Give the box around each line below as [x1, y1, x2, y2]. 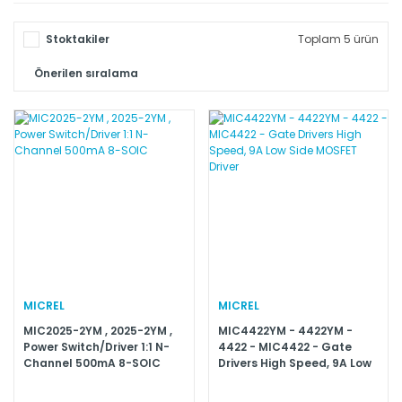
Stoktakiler [46, 31, 109, 48]
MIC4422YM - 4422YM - [217, 322, 353, 338]
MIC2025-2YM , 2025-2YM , [23, 322, 172, 338]
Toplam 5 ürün [298, 31, 379, 48]
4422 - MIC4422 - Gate [217, 338, 352, 354]
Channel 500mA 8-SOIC [23, 354, 161, 371]
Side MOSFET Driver [217, 371, 328, 387]
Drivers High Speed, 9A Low [217, 354, 371, 371]
